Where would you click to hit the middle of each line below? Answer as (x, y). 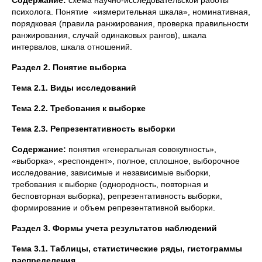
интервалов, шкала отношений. (72, 47)
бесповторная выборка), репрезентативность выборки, (117, 196)
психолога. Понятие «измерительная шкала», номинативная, (131, 12)
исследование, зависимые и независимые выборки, (111, 173)
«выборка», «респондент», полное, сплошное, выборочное (127, 161)
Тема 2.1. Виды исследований (74, 88)
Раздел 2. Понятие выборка (69, 67)
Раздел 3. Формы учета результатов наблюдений (114, 228)
